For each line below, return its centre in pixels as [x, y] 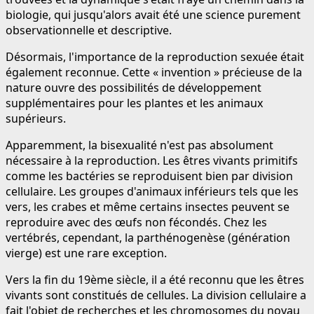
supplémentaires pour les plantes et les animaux [134, 103]
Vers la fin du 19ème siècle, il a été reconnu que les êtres [155, 279]
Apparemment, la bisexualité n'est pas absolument [139, 145]
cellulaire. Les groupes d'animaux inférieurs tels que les [152, 191]
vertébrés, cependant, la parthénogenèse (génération [148, 237]
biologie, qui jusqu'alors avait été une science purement [153, 14]
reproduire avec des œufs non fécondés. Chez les [136, 222]
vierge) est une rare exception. [86, 253]
